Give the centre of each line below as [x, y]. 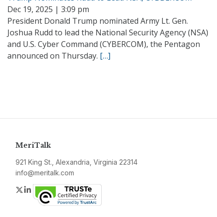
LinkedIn [47, 189]
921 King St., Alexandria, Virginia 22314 [77, 162]
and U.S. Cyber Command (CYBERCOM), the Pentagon [104, 44]
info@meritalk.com [45, 173]
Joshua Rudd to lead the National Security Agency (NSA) [108, 32]
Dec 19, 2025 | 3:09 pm [48, 9]
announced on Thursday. [54, 56]
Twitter [36, 189]
